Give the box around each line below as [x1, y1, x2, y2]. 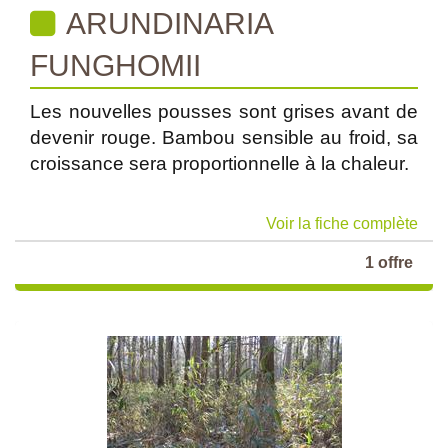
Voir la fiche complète [266, 215, 418, 232]
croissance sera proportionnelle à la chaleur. [30, 153, 409, 174]
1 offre [365, 254, 413, 271]
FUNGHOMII [30, 49, 201, 82]
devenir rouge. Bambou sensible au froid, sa [30, 127, 418, 148]
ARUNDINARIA [60, 7, 274, 40]
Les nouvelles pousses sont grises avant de [30, 101, 418, 122]
